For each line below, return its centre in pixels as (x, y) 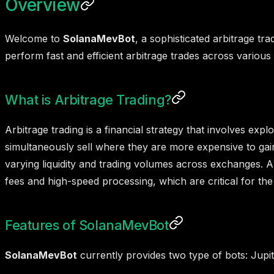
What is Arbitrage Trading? (88, 99)
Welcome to (34, 38)
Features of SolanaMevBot (87, 225)
